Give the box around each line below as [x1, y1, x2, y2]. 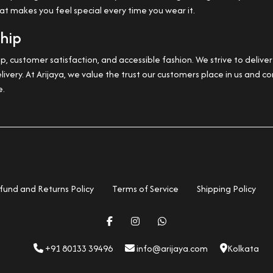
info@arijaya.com [135, 242, 208, 255]
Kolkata [227, 242, 259, 255]
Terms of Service [112, 182, 179, 195]
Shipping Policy [196, 182, 256, 195]
